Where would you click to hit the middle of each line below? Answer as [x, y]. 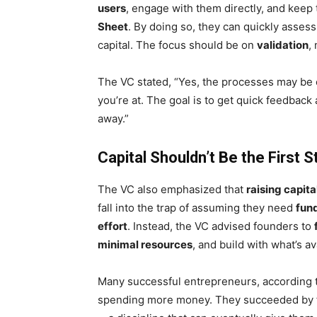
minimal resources [145, 244]
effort [113, 226]
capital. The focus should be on [177, 45]
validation [283, 45]
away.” [113, 119]
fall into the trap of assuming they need [197, 208]
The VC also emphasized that [172, 189]
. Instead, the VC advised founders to [221, 226]
